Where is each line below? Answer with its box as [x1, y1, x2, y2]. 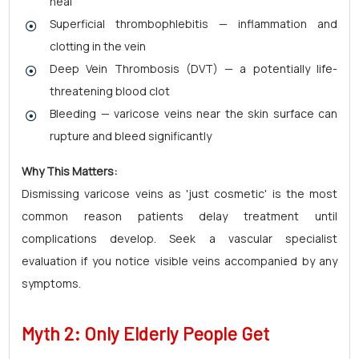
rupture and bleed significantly [50, 128, 212, 143]
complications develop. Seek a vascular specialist [22, 231, 337, 246]
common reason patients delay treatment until [22, 208, 337, 224]
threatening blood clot [50, 83, 170, 99]
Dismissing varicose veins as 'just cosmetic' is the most [22, 186, 337, 201]
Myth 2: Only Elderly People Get [22, 322, 269, 345]
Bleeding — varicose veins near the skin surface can [50, 106, 337, 121]
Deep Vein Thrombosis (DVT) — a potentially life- [50, 61, 337, 76]
